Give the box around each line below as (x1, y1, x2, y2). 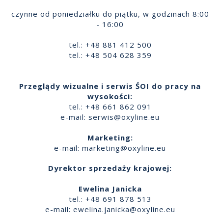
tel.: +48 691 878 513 (68, 193, 152, 204)
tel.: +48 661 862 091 (68, 101, 152, 111)
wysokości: (87, 91, 133, 101)
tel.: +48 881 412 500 (68, 39, 152, 50)
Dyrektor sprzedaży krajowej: (48, 163, 172, 173)
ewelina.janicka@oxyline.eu (73, 204, 175, 214)
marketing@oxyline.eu (82, 142, 166, 153)
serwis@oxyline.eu (88, 111, 160, 122)
